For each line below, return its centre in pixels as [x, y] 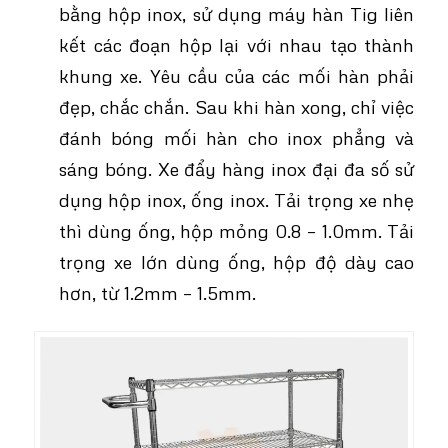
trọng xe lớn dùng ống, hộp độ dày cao [236, 261]
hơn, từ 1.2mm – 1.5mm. [157, 292]
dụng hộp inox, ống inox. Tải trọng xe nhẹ [236, 199]
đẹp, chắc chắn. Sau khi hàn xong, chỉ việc [236, 106]
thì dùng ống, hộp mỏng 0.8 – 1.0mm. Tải [236, 230]
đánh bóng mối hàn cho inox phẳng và [236, 137]
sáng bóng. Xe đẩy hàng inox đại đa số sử [236, 168]
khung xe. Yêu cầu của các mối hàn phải [236, 75]
